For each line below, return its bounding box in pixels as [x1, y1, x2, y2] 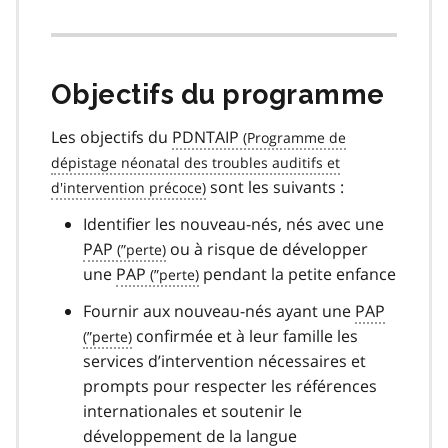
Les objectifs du [51, 125, 172, 148]
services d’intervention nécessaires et [83, 349, 366, 372]
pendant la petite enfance [199, 262, 396, 285]
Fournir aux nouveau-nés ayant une [83, 299, 355, 322]
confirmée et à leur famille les [132, 324, 358, 347]
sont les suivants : [206, 175, 344, 198]
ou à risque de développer [166, 237, 368, 260]
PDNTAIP [172, 125, 239, 148]
